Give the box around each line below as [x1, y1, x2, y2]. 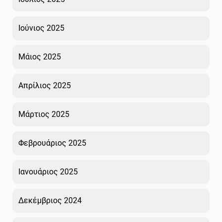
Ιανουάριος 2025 [18, 166, 78, 176]
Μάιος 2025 [18, 52, 61, 61]
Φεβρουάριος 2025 [18, 138, 86, 148]
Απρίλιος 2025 [18, 80, 71, 90]
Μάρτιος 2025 [18, 109, 69, 119]
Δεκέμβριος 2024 [18, 195, 82, 205]
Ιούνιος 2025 [18, 23, 64, 33]
